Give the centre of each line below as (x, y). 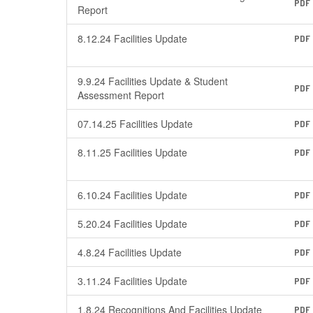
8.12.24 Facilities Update (132, 38)
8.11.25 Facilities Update (132, 152)
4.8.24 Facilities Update (130, 252)
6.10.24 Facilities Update (132, 195)
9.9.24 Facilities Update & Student (153, 81)
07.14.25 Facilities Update (135, 124)
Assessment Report (121, 95)
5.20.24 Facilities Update (132, 224)
